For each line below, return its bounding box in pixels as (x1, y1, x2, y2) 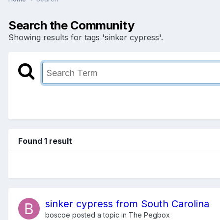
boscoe (45, 210, 70, 219)
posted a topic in (70, 210, 129, 219)
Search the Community (8, 18, 135, 32)
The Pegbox (129, 210, 170, 219)
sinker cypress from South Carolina (45, 197, 209, 210)
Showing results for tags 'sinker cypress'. (8, 32, 163, 42)
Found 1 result (18, 136, 72, 146)
